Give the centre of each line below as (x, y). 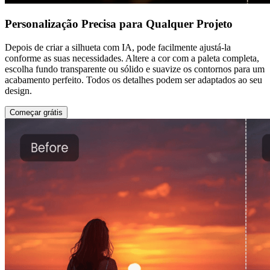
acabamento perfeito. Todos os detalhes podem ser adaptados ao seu (133, 80)
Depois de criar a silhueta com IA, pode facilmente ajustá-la (118, 47)
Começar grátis (36, 112)
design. (18, 90)
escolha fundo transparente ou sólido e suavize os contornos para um (135, 69)
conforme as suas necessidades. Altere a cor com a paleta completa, (132, 58)
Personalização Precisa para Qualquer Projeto (119, 24)
